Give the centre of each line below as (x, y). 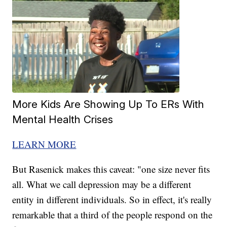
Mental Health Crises (63, 120)
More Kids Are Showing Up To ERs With (108, 104)
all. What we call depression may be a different (102, 184)
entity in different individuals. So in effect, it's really (112, 200)
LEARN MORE (44, 144)
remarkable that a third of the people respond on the (112, 215)
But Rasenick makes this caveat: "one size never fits (111, 169)
